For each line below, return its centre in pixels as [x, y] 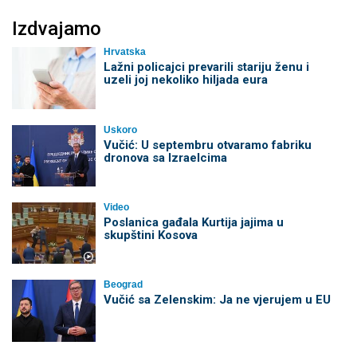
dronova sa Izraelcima [165, 157]
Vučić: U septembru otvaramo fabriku [207, 145]
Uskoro [120, 129]
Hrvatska [124, 52]
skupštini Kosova [150, 235]
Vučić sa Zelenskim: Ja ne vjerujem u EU [217, 300]
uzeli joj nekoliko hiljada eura [185, 80]
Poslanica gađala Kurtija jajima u [193, 222]
